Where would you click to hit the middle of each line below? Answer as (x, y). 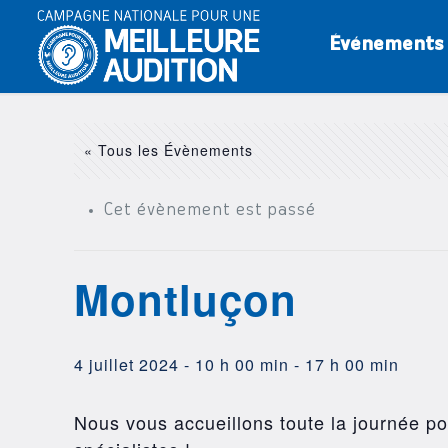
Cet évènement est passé (210, 211)
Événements (386, 45)
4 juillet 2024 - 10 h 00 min (182, 364)
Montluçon (186, 299)
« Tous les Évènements (169, 150)
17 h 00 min (352, 364)
